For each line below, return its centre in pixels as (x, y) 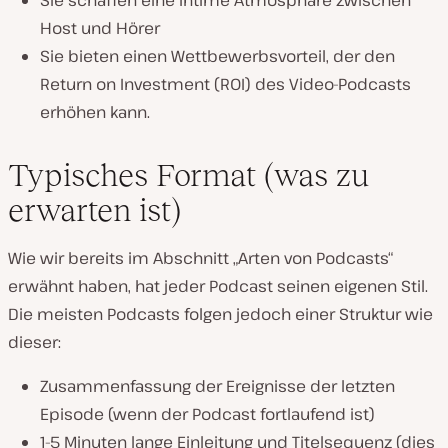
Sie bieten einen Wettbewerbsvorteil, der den (217, 56)
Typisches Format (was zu (188, 175)
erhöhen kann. (95, 112)
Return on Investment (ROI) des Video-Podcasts (225, 84)
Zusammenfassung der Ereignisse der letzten (217, 386)
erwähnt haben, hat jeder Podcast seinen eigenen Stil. (218, 286)
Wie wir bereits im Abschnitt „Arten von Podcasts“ (200, 258)
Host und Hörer (100, 28)
